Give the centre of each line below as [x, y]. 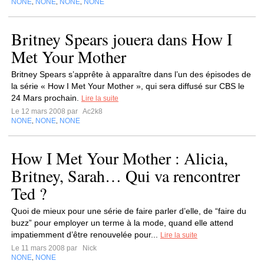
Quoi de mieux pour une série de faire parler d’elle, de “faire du [129, 211]
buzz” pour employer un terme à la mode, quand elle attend [122, 223]
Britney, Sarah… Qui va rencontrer [126, 176]
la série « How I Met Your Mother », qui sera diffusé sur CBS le [128, 86]
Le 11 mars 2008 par [46, 248]
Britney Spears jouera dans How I [122, 39]
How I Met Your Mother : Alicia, [120, 158]
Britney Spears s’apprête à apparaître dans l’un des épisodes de [131, 74]
